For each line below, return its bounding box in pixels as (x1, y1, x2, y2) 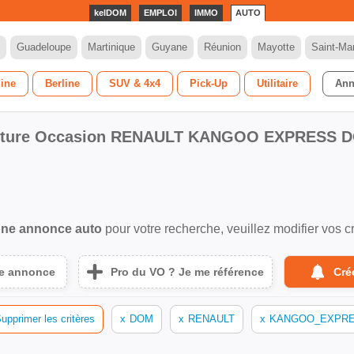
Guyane (152, 41, 187, 53)
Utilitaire (256, 77, 298, 89)
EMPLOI (143, 8, 177, 17)
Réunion (204, 41, 241, 53)
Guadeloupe (17, 41, 71, 53)
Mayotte (258, 41, 295, 53)
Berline (44, 77, 80, 89)
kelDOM (93, 8, 126, 17)
